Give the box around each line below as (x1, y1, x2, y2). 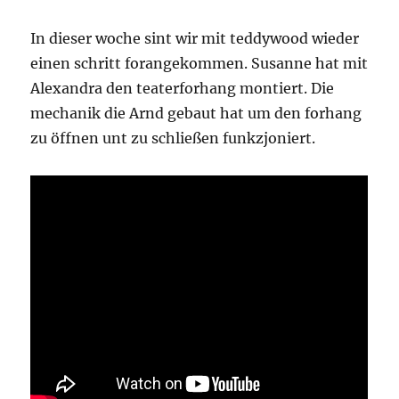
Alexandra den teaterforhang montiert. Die (30, 79, 335, 98)
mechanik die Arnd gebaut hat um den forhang (30, 104, 362, 123)
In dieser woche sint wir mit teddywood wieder (30, 29, 360, 48)
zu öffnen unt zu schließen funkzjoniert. (30, 129, 316, 148)
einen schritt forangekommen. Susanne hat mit (30, 54, 369, 73)
